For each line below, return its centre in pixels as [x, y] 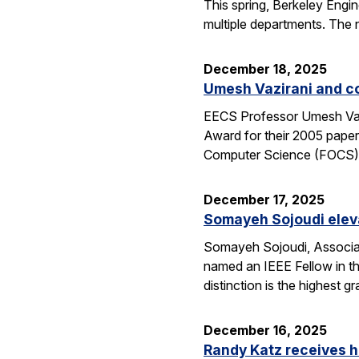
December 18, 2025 [265, 69]
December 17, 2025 [264, 200]
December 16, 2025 [265, 330]
